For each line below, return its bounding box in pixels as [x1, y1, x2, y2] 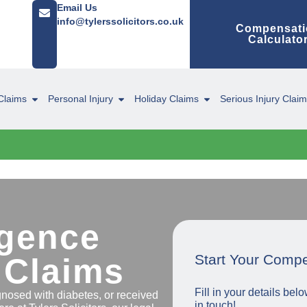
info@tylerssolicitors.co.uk [57, 16, 186, 27]
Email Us [57, 2, 97, 13]
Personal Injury [48, 93, 113, 104]
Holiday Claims [134, 93, 199, 104]
